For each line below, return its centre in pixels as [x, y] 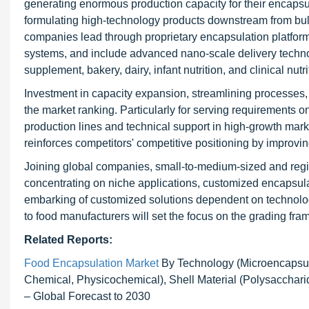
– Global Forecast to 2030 [87, 296]
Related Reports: [68, 240]
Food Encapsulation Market [91, 263]
